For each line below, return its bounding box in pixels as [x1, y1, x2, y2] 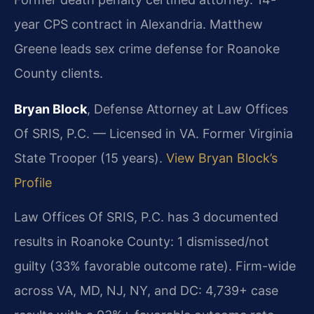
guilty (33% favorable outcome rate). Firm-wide [14, 258, 296, 273]
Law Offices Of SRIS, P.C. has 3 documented [14, 209, 278, 224]
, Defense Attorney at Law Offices [87, 101, 288, 116]
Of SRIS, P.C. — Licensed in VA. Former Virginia [14, 125, 293, 141]
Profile [14, 175, 52, 190]
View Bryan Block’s [166, 150, 278, 165]
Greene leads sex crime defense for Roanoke [14, 41, 280, 56]
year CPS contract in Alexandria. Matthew [14, 16, 263, 32]
